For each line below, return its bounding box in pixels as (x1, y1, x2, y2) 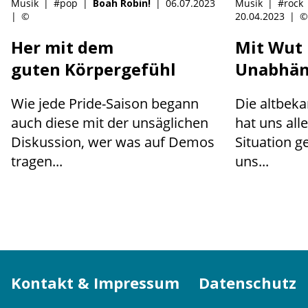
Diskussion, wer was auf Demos (11, 132, 214, 151)
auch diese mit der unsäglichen (11, 113, 208, 132)
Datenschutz (199, 272, 296, 294)
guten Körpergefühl (11, 57, 176, 80)
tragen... (11, 151, 63, 170)
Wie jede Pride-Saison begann (11, 93, 199, 113)
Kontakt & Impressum (11, 272, 179, 294)
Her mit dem (11, 35, 113, 58)
